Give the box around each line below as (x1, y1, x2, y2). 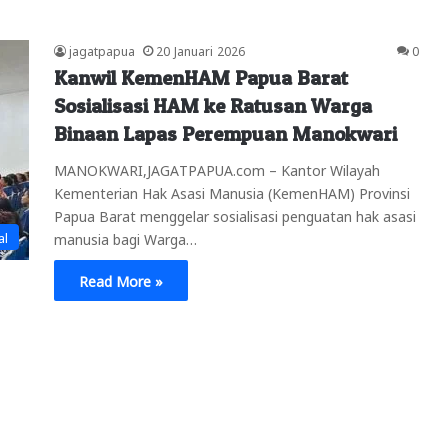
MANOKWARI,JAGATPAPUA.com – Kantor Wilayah (54, 160, 380, 177)
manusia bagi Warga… (54, 229, 197, 246)
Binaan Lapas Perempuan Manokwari (54, 121, 397, 146)
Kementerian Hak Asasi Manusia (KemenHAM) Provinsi (54, 183, 410, 200)
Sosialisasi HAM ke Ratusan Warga (54, 93, 372, 118)
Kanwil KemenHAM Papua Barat (54, 65, 348, 90)
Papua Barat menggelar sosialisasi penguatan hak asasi (54, 206, 416, 223)
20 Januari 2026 (156, 42, 245, 57)
